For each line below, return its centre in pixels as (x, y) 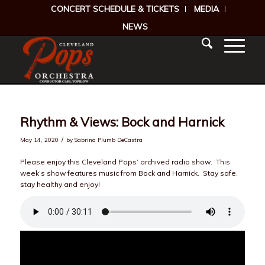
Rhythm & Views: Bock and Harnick (122, 122)
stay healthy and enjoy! (60, 185)
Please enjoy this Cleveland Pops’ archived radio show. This (125, 162)
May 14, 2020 (39, 140)
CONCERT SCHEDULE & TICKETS (115, 9)
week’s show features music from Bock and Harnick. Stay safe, (129, 173)
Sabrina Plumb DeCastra (108, 140)
